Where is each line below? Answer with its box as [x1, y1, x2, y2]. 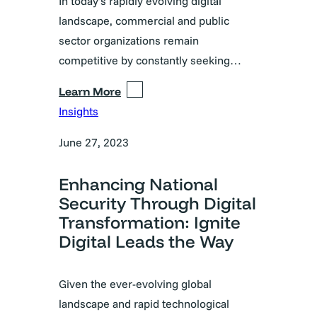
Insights [59, 104, 98, 119]
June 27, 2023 [59, 135, 129, 150]
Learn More [59, 84, 121, 99]
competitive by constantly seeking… [59, 53, 241, 68]
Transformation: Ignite [59, 212, 241, 234]
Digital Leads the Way [59, 231, 234, 253]
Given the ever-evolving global [59, 277, 212, 292]
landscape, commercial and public [59, 13, 229, 28]
